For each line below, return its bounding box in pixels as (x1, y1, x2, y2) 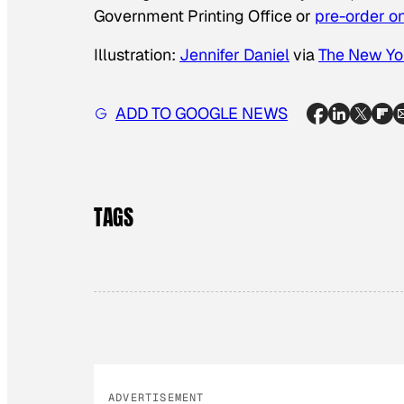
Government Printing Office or (94, 5, 315, 26)
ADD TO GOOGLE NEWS (115, 103, 288, 124)
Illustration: (94, 44, 179, 66)
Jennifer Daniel (179, 44, 289, 66)
